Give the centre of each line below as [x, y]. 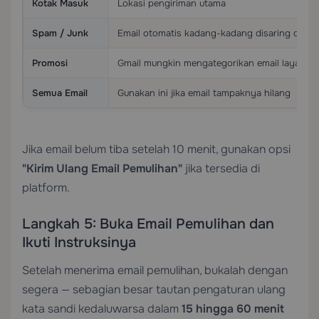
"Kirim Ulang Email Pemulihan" [102, 168]
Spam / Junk [60, 33]
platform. [46, 188]
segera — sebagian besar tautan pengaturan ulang [154, 289]
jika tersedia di [221, 168]
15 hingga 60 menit [233, 309]
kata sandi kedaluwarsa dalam [102, 309]
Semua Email [60, 93]
